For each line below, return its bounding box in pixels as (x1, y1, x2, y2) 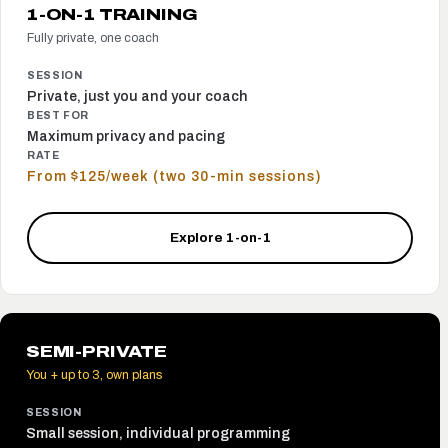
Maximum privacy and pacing (27, 129, 225, 145)
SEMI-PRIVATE (26, 342, 167, 362)
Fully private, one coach (27, 31, 159, 46)
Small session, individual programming (26, 426, 290, 442)
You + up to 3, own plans (26, 368, 162, 383)
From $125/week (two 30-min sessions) (27, 169, 322, 185)
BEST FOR (27, 110, 90, 122)
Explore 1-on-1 (169, 230, 271, 246)
